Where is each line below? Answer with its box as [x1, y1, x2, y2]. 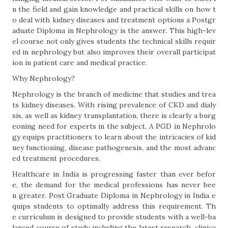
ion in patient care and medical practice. [12, 58, 147, 67]
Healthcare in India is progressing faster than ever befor [12, 169, 216, 179]
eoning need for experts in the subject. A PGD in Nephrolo [12, 122, 216, 131]
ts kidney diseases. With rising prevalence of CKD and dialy [12, 100, 216, 109]
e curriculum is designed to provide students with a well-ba [12, 212, 216, 221]
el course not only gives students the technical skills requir [12, 37, 216, 46]
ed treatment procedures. [12, 154, 100, 163]
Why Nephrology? [12, 74, 75, 83]
